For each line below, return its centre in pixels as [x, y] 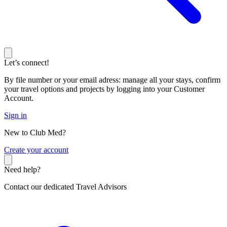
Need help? [22, 170]
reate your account [39, 150]
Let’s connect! [27, 63]
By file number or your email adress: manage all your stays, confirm [112, 80]
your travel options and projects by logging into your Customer [104, 89]
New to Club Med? [35, 133]
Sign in [15, 116]
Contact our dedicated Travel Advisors [65, 187]
